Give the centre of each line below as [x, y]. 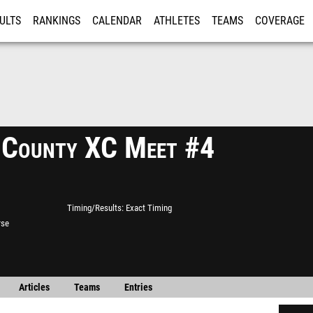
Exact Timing [149, 208]
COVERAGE [280, 21]
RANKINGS [57, 21]
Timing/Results [94, 208]
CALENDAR [117, 21]
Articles [34, 287]
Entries [138, 287]
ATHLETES [177, 21]
